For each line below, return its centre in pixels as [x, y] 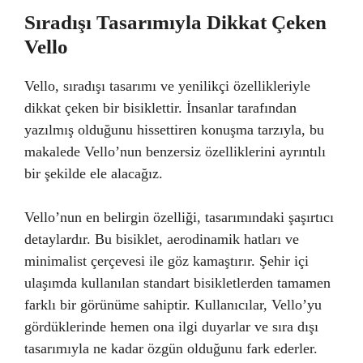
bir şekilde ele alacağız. [94, 173]
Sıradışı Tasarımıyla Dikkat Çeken [175, 22]
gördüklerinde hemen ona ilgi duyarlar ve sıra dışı [171, 326]
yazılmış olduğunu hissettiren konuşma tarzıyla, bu [174, 129]
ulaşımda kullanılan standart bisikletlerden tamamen [177, 282]
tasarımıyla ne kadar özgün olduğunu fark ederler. [171, 348]
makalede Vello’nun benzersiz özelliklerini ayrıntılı [175, 151]
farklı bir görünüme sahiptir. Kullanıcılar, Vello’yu [173, 304]
